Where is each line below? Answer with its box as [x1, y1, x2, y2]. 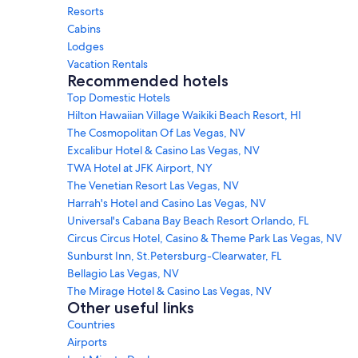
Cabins [67, 21, 101, 36]
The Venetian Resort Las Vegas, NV [67, 177, 239, 193]
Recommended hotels [67, 70, 229, 90]
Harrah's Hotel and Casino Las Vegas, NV [67, 195, 266, 210]
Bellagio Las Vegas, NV [67, 265, 179, 280]
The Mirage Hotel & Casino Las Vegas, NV [67, 283, 272, 298]
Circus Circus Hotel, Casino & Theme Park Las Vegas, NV [67, 230, 342, 245]
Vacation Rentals [67, 56, 148, 71]
